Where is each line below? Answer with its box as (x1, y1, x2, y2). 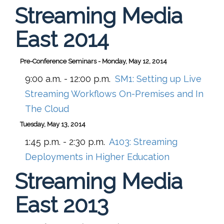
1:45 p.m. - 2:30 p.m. (25, 136, 105, 147)
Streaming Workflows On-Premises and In (25, 88, 203, 99)
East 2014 (15, 26, 108, 52)
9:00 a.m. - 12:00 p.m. (25, 73, 110, 84)
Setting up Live (136, 73, 201, 84)
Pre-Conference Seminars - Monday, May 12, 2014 (20, 57, 167, 65)
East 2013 (15, 191, 108, 217)
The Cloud (25, 103, 69, 114)
